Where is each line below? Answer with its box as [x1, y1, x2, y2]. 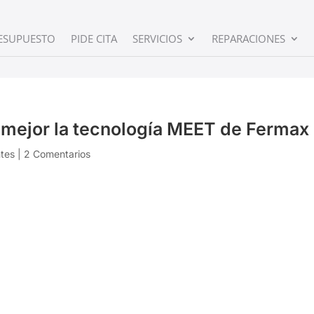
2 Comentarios [24, 148, 91, 160]
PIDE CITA [71, 32, 117, 46]
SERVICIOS [132, 32, 182, 46]
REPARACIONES [212, 32, 285, 46]
